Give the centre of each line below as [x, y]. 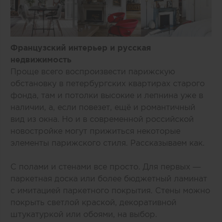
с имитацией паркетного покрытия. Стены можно [110, 191]
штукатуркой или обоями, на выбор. [84, 214]
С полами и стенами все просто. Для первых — [106, 167]
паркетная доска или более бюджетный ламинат [109, 179]
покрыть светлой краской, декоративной [93, 202]
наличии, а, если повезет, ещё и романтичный [103, 107]
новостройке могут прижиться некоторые [95, 131]
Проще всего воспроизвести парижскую [93, 72]
